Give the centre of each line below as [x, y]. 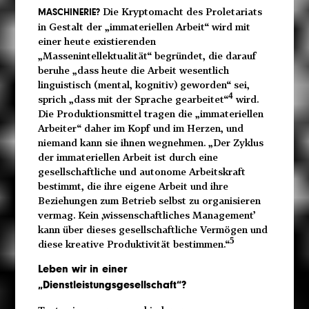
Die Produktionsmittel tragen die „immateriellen [150, 114]
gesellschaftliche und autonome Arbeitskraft [141, 172]
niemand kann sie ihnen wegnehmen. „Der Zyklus [150, 143]
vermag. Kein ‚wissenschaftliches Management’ [146, 215]
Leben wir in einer [82, 269]
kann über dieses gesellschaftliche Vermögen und [152, 230]
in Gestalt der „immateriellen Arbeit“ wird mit [144, 27]
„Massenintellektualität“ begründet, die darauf [147, 56]
